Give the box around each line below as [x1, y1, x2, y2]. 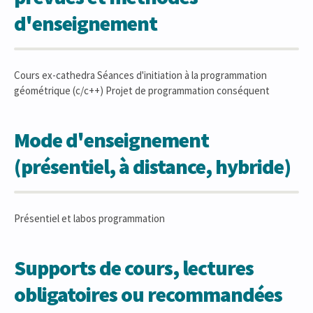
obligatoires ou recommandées [14, 281, 282, 307]
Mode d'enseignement [14, 126, 209, 153]
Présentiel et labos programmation [14, 212, 165, 225]
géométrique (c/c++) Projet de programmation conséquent [14, 84, 270, 97]
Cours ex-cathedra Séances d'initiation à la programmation [14, 68, 267, 82]
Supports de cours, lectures [14, 254, 254, 281]
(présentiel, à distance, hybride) [14, 153, 291, 180]
